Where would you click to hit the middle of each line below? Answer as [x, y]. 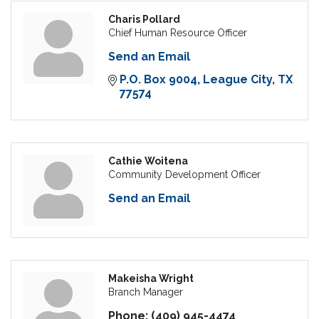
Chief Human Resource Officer [178, 33]
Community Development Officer [184, 175]
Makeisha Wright [151, 279]
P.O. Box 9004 [158, 80]
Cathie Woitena [148, 161]
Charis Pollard [144, 20]
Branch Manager [146, 292]
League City [237, 80]
